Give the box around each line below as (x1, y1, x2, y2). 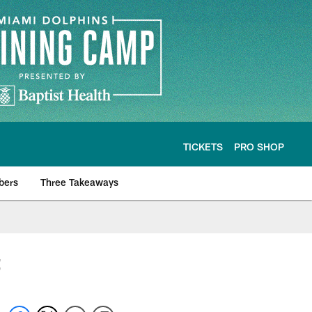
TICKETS (183, 140, 223, 153)
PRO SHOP (234, 140, 284, 153)
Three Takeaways (40, 176, 118, 188)
